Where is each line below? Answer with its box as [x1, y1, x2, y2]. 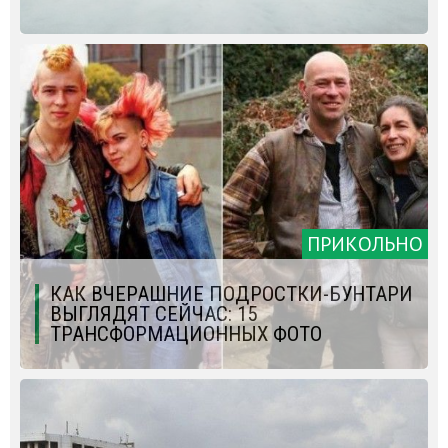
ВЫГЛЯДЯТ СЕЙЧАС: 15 [50, 301, 257, 326]
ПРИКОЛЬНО [307, 230, 423, 257]
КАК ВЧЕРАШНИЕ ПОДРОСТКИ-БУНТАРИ [50, 281, 413, 306]
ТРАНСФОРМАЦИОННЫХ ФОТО [50, 321, 322, 346]
